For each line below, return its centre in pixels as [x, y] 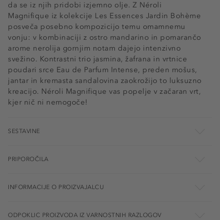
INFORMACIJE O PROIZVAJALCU [56, 187]
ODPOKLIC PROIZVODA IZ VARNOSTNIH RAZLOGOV [85, 215]
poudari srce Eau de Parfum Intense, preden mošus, [103, 70]
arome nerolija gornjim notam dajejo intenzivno [94, 48]
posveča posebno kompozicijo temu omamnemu [97, 27]
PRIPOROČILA [28, 159]
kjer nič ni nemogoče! [48, 102]
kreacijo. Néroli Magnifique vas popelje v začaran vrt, [104, 91]
